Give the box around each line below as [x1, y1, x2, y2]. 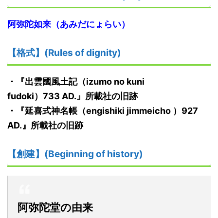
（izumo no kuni [77, 76, 145, 87]
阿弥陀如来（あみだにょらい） [7, 19, 130, 30]
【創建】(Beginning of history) [7, 148, 143, 160]
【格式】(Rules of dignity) [7, 47, 121, 59]
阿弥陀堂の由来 [18, 201, 93, 214]
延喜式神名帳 [25, 106, 77, 116]
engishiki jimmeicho [86, 106, 171, 116]
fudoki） [7, 91, 43, 102]
